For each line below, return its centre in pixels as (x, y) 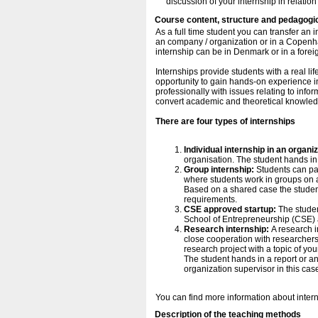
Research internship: (226, 229)
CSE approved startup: (231, 209)
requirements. (210, 199)
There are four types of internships (225, 121)
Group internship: (219, 170)
